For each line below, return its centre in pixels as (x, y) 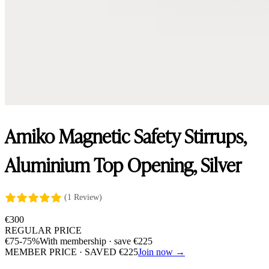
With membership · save (86, 241)
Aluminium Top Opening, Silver (123, 164)
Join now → (162, 252)
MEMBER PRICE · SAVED (62, 252)
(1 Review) (83, 197)
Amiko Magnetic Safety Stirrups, (125, 135)
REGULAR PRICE (43, 230)
